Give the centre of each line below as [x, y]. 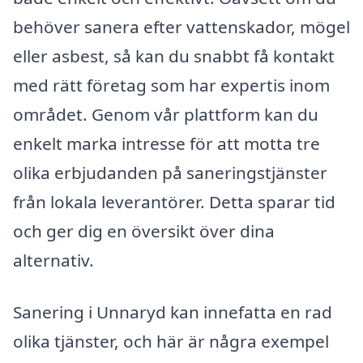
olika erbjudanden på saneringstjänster [170, 173]
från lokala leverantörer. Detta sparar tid [174, 202]
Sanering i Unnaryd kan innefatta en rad [173, 312]
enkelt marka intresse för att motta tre [167, 144]
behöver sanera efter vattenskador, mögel [181, 27]
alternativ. [53, 261]
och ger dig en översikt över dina [144, 231]
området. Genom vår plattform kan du [166, 115]
